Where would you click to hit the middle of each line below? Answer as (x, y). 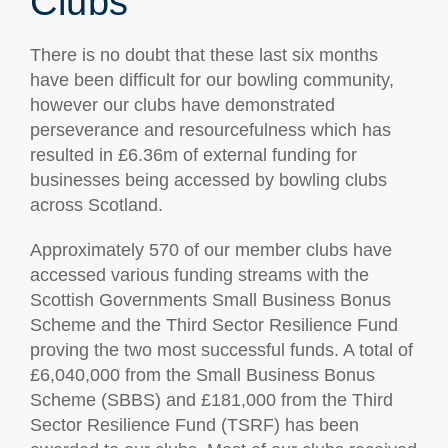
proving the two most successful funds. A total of (221, 350)
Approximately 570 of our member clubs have (211, 250)
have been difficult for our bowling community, (212, 80)
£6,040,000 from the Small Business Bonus (202, 375)
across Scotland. (96, 205)
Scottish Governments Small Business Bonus (210, 300)
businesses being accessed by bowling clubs (208, 180)
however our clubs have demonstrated (182, 105)
